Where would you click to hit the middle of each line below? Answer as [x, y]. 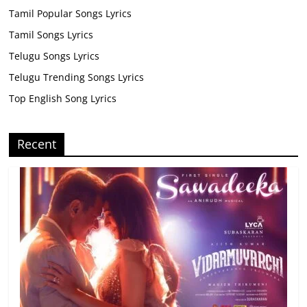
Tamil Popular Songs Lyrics [71, 14]
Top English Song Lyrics [63, 99]
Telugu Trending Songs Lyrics [77, 77]
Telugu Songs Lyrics [54, 56]
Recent [37, 144]
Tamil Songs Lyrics [51, 35]
